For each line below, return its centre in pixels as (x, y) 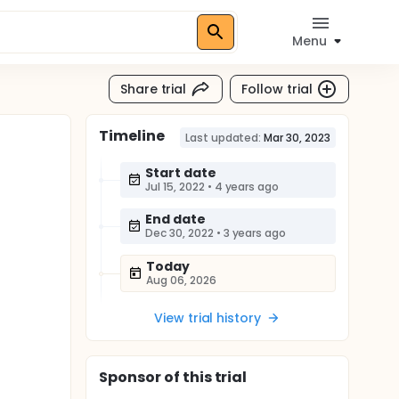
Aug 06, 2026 (181, 280)
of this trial (204, 377)
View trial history (208, 318)
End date (175, 219)
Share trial (153, 89)
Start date (181, 173)
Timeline (132, 136)
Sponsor (130, 377)
